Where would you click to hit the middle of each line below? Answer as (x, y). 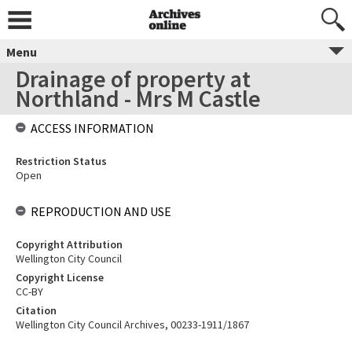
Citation (36, 310)
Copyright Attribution (69, 244)
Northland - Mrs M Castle (138, 98)
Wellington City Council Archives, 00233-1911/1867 (132, 324)
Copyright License (60, 277)
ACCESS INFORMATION (92, 128)
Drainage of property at (133, 79)
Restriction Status (61, 161)
